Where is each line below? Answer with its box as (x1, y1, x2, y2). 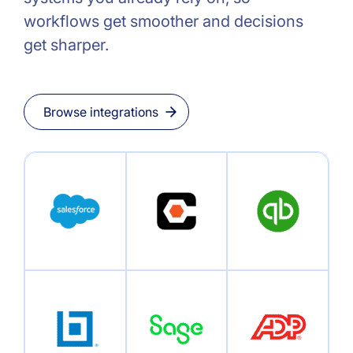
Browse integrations (43, 103, 158, 120)
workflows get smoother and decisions (24, 11, 303, 31)
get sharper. (24, 35, 109, 54)
